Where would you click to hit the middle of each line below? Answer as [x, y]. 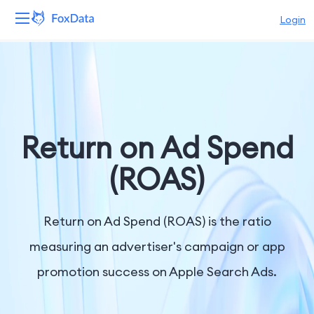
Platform [34, 57]
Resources [38, 167]
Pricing [28, 203]
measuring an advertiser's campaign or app [157, 246]
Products [34, 94]
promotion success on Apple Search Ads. [157, 272]
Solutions [35, 130]
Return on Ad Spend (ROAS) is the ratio [157, 221]
